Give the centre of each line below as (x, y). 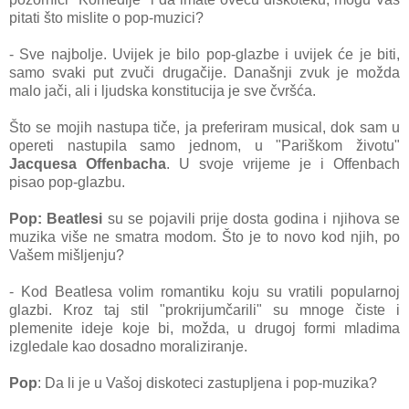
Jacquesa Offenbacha (88, 164)
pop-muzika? (335, 383)
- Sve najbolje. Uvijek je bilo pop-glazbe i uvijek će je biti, (204, 55)
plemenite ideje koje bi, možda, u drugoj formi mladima (204, 329)
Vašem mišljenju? (67, 256)
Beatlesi (75, 219)
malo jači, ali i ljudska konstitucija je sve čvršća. (164, 91)
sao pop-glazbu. (73, 183)
